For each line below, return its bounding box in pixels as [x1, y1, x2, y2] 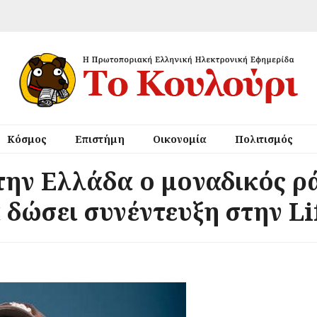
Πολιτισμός [234, 132, 293, 146]
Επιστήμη [74, 132, 125, 146]
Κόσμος [6, 132, 47, 146]
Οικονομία [152, 132, 207, 146]
